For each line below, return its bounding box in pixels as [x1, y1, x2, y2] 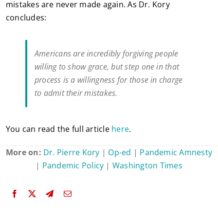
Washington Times [112, 160, 182, 171]
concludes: [5, 12, 47, 23]
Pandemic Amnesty [140, 147, 213, 158]
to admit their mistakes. [34, 88, 118, 99]
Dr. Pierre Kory [43, 147, 100, 158]
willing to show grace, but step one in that [34, 61, 180, 73]
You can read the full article [5, 124, 112, 135]
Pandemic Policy [42, 160, 104, 171]
